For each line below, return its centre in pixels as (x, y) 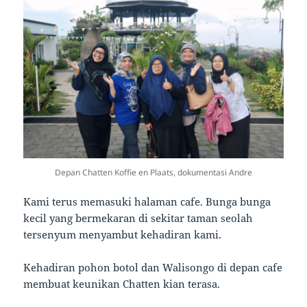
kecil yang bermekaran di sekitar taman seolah (138, 218)
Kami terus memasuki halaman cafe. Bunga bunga (147, 202)
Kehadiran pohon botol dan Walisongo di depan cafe (153, 268)
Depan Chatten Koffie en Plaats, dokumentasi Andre (153, 173)
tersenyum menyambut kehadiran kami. (123, 235)
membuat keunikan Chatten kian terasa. (122, 284)
